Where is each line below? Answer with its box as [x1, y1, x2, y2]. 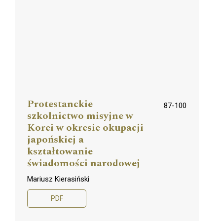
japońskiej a [27, 132, 84, 147]
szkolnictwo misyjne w [27, 108, 133, 123]
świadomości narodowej [27, 155, 140, 171]
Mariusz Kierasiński [27, 174, 89, 184]
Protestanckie [27, 96, 93, 111]
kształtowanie [27, 144, 93, 159]
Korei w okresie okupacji [27, 120, 144, 135]
